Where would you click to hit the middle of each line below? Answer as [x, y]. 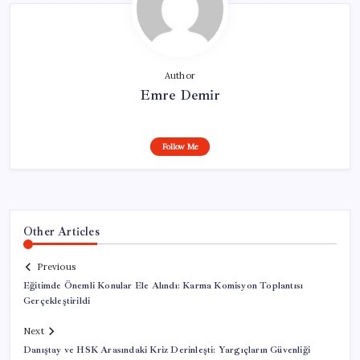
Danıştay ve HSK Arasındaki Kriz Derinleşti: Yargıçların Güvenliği [167, 350]
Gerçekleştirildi [57, 301]
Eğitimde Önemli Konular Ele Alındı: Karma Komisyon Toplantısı [164, 286]
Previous [56, 267]
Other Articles [61, 231]
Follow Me [180, 146]
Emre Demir [180, 94]
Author [180, 75]
